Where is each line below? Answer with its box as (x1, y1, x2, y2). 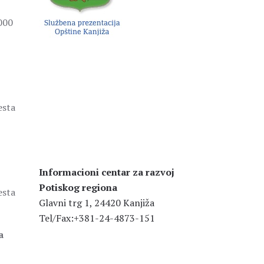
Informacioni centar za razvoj (39, 166, 174, 179)
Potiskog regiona (39, 181, 117, 194)
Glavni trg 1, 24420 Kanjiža (39, 196, 154, 209)
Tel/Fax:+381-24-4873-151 (39, 212, 155, 225)
